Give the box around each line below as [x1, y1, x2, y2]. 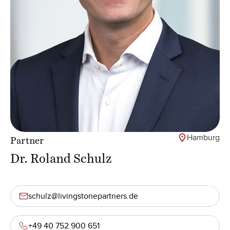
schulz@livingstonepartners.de [28, 190, 138, 201]
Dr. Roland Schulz [10, 149, 111, 159]
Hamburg [187, 132, 220, 143]
